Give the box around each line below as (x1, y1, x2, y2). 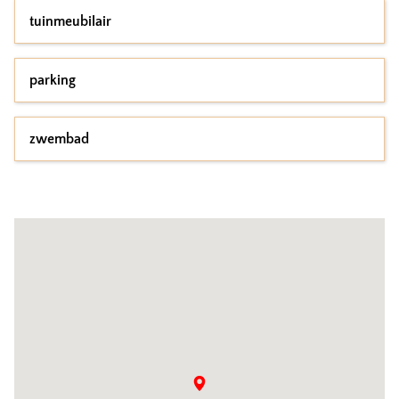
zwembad (29, 131, 89, 147)
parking (29, 72, 76, 88)
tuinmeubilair (29, 13, 111, 29)
